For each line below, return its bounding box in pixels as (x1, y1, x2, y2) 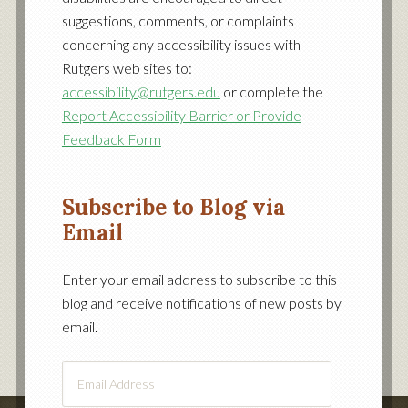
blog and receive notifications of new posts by (61, 294, 342, 311)
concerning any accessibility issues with (61, 36, 301, 53)
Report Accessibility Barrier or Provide (61, 107, 301, 124)
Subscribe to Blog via (61, 193, 285, 221)
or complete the (219, 83, 323, 100)
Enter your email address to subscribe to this (61, 270, 337, 288)
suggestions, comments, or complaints (61, 12, 294, 29)
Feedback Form (61, 130, 161, 148)
